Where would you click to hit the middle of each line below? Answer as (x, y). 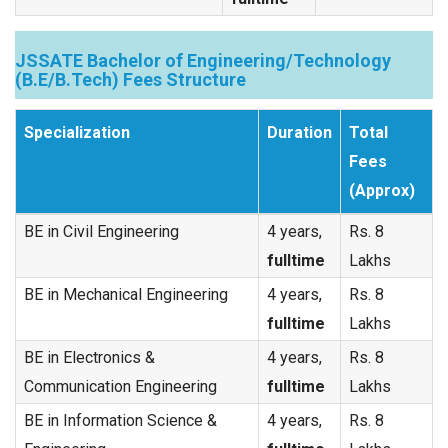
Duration (299, 132)
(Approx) (382, 190)
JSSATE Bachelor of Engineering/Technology (203, 60)
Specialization (77, 132)
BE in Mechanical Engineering (126, 294)
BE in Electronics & (89, 357)
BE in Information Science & (120, 420)
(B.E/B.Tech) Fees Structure (130, 79)
